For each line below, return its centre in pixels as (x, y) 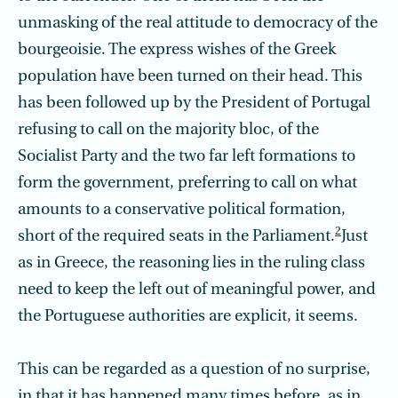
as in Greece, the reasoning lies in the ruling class (191, 263)
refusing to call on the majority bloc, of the (168, 130)
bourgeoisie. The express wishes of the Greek (177, 50)
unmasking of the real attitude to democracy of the (198, 24)
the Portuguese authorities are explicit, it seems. (188, 317)
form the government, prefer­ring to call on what (187, 183)
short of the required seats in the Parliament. (176, 237)
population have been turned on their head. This (190, 77)
